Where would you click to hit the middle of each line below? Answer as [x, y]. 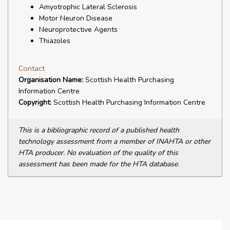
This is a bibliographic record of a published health [99, 130]
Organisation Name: [51, 80]
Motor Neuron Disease [76, 18]
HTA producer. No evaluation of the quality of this [98, 153]
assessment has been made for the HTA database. [99, 164]
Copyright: [35, 102]
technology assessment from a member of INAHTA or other [114, 141]
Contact [32, 68]
